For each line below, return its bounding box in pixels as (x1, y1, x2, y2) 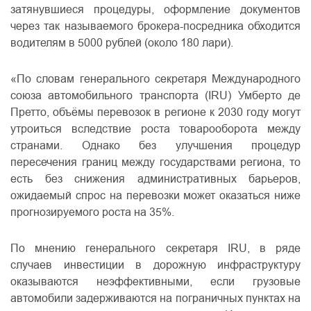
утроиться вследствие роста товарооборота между (10, 121, 301, 137)
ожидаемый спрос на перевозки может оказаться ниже (10, 187, 301, 203)
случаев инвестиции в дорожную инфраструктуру (10, 257, 301, 273)
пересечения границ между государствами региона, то (10, 154, 301, 170)
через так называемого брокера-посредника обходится (10, 18, 301, 34)
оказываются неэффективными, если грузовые (10, 274, 301, 289)
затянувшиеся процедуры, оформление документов (10, 1, 301, 17)
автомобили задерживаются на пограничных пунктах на (10, 290, 301, 306)
